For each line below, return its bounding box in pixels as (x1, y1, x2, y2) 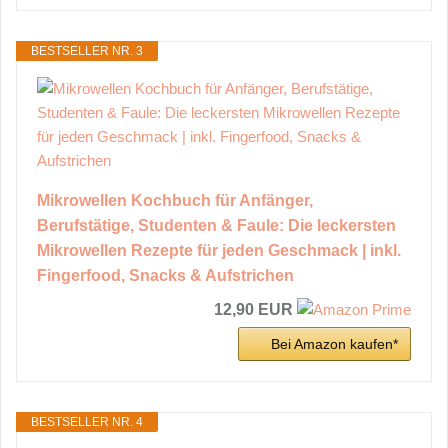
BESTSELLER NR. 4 (31, 414, 143, 429)
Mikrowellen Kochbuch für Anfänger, (37, 191, 313, 209)
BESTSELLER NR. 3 (31, 43, 143, 58)
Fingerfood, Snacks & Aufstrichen (37, 266, 294, 284)
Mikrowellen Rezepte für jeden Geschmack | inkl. (37, 241, 401, 259)
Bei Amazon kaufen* (271, 335, 398, 352)
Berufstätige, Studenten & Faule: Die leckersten (37, 216, 396, 234)
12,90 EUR (214, 300, 293, 318)
